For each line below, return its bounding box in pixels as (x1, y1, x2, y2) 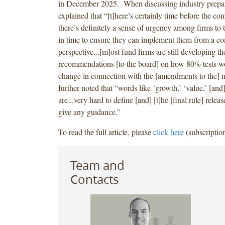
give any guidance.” (58, 106, 121, 117)
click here (153, 126, 184, 137)
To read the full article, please (58, 126, 153, 137)
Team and (70, 157, 125, 173)
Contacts (70, 171, 119, 187)
